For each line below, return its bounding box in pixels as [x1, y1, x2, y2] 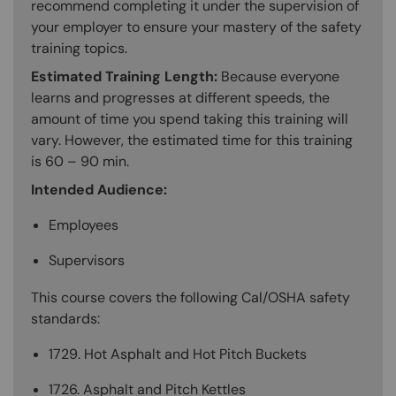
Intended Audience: [31, 179, 167, 199]
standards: [31, 308, 100, 328]
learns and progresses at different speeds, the [31, 88, 330, 107]
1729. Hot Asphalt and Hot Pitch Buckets [49, 344, 307, 363]
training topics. [31, 38, 127, 57]
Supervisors [49, 250, 125, 270]
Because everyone [221, 66, 339, 86]
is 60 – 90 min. [31, 151, 129, 171]
